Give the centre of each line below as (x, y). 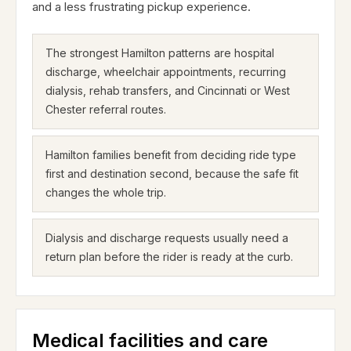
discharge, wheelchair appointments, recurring (166, 72)
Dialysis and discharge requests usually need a (167, 238)
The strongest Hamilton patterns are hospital (160, 53)
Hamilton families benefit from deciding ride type (171, 155)
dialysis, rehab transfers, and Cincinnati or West (168, 90)
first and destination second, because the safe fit (172, 174)
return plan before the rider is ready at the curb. (169, 257)
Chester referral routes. (106, 109)
